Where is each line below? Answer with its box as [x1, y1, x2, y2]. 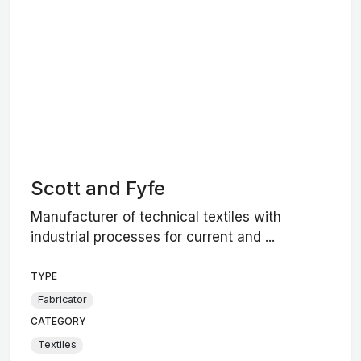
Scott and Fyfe [31, 176, 166, 201]
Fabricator [37, 293, 87, 306]
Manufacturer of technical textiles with [31, 208, 282, 225]
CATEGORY [31, 314, 87, 327]
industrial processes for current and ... [31, 228, 276, 245]
